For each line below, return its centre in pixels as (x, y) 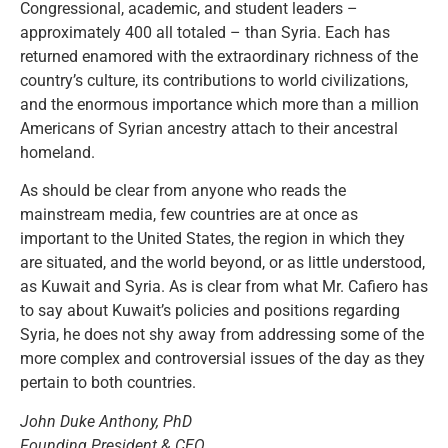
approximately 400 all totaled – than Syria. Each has (205, 32)
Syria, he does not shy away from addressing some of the (222, 335)
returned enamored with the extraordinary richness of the (219, 56)
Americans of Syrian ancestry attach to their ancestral (209, 128)
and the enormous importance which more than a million (219, 104)
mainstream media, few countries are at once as (189, 215)
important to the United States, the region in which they (212, 239)
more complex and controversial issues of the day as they (222, 359)
